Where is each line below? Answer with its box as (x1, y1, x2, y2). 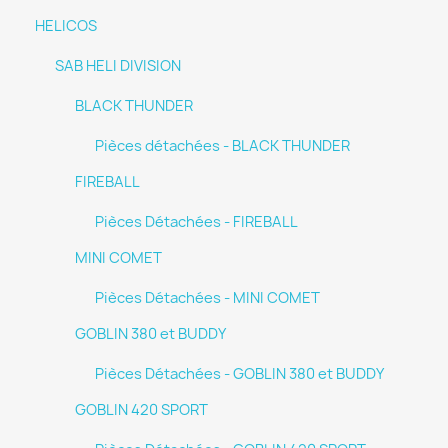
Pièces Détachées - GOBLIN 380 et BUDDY (95, 364, 384, 384)
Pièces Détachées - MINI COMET (95, 288, 320, 308)
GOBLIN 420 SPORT (75, 400, 208, 420)
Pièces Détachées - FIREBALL (95, 212, 298, 232)
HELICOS (35, 16, 97, 36)
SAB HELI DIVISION (55, 56, 181, 76)
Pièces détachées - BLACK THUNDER (95, 136, 350, 156)
